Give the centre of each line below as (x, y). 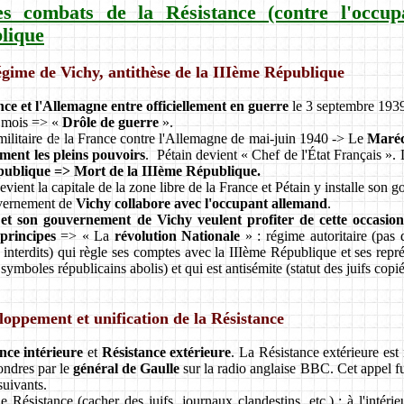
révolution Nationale (177, 235)
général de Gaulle (127, 368)
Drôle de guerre (110, 122)
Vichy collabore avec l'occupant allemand (202, 203)
